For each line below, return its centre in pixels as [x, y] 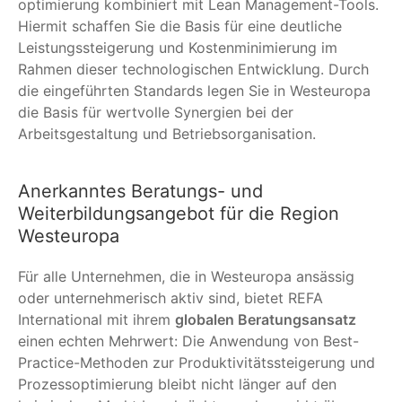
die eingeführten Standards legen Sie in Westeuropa [194, 90]
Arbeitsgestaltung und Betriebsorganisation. [167, 133]
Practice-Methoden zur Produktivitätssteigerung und [197, 362]
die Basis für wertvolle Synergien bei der [156, 112]
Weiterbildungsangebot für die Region [179, 213]
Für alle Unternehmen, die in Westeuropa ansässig [186, 276]
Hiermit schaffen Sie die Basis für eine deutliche [180, 26]
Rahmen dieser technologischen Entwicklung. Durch [193, 69]
